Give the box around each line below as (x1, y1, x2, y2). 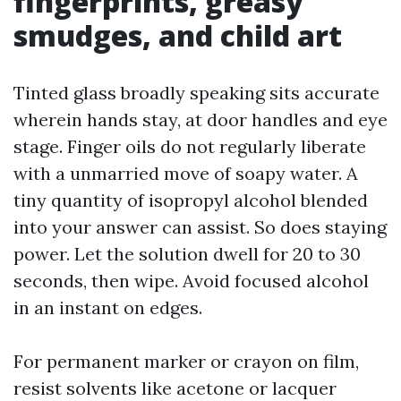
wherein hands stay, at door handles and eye (13, 108, 388, 131)
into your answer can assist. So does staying (13, 216, 387, 238)
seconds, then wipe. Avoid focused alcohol (13, 269, 369, 292)
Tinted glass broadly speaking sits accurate (13, 81, 380, 104)
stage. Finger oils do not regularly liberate (13, 135, 366, 158)
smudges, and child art (13, 16, 342, 55)
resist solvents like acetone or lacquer (13, 377, 337, 399)
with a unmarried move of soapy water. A (13, 162, 358, 184)
